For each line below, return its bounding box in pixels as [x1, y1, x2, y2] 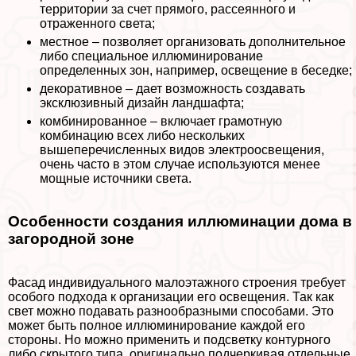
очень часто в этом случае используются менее [40, 157, 320, 171]
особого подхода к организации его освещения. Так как [8, 290, 334, 304]
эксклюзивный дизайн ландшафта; [40, 95, 244, 110]
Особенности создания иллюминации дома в [8, 213, 352, 230]
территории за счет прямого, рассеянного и [40, 2, 296, 16]
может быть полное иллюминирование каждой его [8, 319, 305, 333]
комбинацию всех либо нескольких [40, 128, 245, 142]
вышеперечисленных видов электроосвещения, [40, 142, 324, 157]
